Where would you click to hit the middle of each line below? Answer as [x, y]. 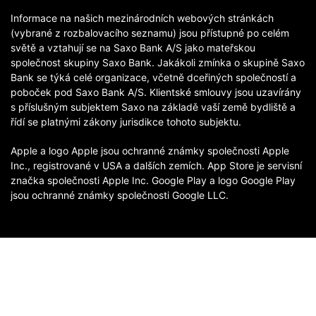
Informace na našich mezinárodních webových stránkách [142, 18]
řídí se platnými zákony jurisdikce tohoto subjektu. [126, 122]
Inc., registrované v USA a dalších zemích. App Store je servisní [156, 166]
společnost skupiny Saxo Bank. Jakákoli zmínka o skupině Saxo [158, 63]
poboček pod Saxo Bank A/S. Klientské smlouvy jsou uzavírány [156, 92]
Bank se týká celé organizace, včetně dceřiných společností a [153, 78]
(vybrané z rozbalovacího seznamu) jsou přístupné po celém [150, 33]
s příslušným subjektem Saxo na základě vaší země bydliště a [153, 107]
